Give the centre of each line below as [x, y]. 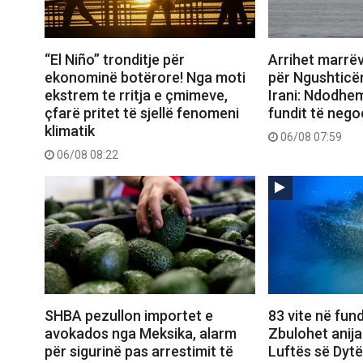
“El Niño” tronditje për [115, 60]
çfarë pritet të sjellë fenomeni [142, 113]
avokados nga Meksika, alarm [141, 334]
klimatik [70, 131]
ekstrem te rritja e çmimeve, [136, 96]
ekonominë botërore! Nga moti [145, 78]
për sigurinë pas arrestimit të [139, 352]
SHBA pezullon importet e [129, 316]
